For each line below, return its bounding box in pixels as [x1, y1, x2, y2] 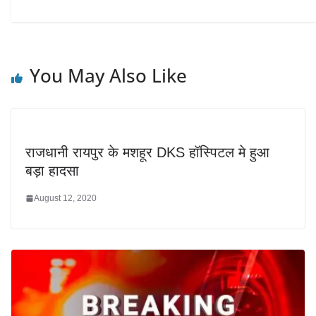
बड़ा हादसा [25, 162, 79, 178]
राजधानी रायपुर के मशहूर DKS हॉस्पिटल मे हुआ [25, 144, 269, 160]
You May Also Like [30, 62, 187, 88]
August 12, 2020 [34, 193, 97, 203]
